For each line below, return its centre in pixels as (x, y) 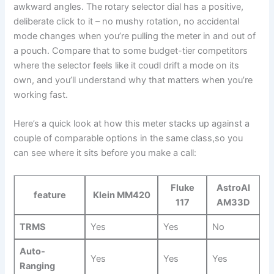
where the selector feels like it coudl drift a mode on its (127, 65)
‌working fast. (41, 94)
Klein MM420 (121, 195)
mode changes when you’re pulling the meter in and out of (135, 36)
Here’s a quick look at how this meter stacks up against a (132, 124)
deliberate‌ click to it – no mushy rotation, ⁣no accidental (127, 21)
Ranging (37, 266)
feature (50, 195)
